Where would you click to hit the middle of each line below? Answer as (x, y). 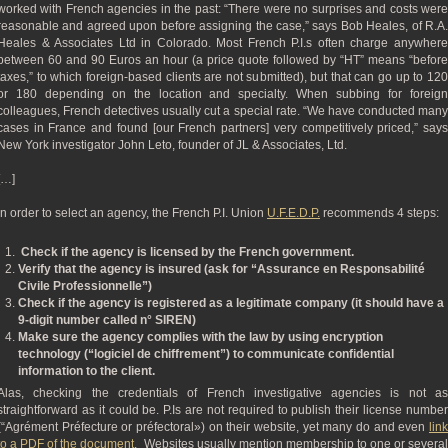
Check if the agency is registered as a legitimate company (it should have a (231, 303)
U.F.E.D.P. (293, 213)
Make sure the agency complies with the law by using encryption (200, 337)
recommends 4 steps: (379, 213)
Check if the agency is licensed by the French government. (186, 252)
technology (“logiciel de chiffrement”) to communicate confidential (206, 354)
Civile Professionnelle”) (85, 286)
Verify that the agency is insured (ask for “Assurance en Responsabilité (221, 269)
